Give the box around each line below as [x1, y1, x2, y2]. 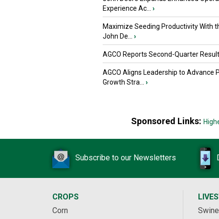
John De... [103, 32, 132, 41]
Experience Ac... [103, 4, 151, 13]
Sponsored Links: [131, 116, 203, 127]
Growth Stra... [103, 78, 144, 87]
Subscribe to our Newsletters [75, 153, 176, 163]
